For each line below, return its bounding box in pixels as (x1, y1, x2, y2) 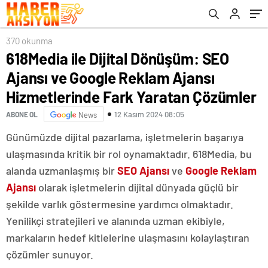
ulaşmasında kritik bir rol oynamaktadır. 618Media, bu (6, 147, 252, 160)
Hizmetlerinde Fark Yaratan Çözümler (6, 87, 257, 106)
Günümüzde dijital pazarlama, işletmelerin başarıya (6, 130, 243, 144)
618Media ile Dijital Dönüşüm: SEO (6, 49, 230, 68)
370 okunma (6, 35, 53, 46)
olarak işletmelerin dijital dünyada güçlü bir (36, 181, 239, 194)
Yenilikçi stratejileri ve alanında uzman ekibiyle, (6, 214, 225, 227)
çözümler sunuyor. (6, 248, 93, 261)
